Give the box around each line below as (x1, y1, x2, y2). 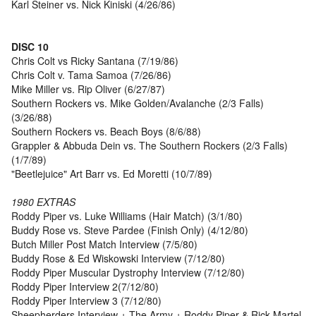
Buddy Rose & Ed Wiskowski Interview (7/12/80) (11, 251, 225, 266)
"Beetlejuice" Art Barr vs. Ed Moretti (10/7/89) (11, 166, 212, 181)
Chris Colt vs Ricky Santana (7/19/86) (11, 54, 178, 68)
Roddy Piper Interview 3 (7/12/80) (11, 293, 162, 308)
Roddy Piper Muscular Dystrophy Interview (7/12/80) (11, 265, 245, 280)
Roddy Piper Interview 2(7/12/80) (11, 279, 159, 294)
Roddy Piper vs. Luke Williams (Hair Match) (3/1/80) (11, 209, 243, 224)
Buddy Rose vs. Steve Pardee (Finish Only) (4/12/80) (11, 223, 248, 238)
